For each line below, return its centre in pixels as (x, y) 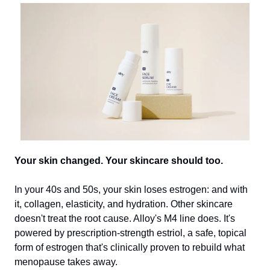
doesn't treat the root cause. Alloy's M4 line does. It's (125, 218)
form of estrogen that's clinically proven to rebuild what (130, 247)
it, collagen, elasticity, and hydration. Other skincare (124, 204)
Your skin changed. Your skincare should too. (119, 160)
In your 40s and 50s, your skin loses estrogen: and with (131, 189)
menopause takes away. (66, 262)
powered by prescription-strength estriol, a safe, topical (130, 233)
